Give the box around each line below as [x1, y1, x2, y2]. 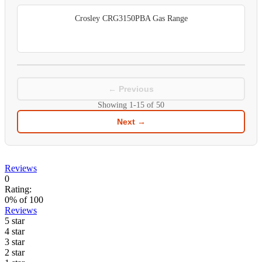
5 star [5, 216, 25, 226]
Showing [98, 101, 129, 110]
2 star [5, 247, 25, 258]
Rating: [5, 184, 32, 195]
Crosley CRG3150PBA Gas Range [74, 14, 188, 23]
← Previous [108, 84, 154, 94]
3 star [5, 237, 25, 247]
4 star [5, 226, 25, 237]
